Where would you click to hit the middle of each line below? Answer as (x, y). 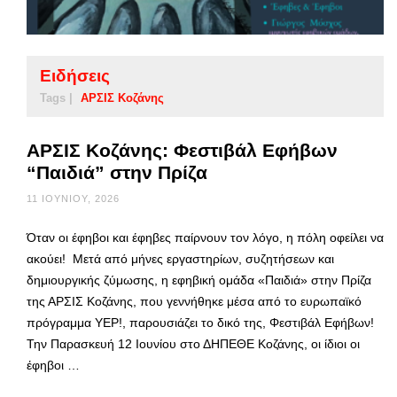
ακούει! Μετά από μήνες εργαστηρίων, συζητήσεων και (180, 259)
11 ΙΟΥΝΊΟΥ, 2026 (73, 199)
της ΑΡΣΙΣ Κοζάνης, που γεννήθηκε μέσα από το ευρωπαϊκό (194, 302)
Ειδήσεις (75, 76)
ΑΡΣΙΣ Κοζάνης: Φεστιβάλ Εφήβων (182, 151)
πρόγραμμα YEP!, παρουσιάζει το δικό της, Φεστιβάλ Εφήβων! (200, 323)
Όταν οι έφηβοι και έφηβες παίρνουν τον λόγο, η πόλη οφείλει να (205, 238)
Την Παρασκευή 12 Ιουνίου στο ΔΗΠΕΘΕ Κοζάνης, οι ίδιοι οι (193, 344)
